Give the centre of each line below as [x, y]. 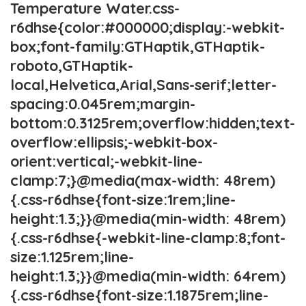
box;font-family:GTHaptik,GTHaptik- [138, 46]
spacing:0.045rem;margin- [103, 103]
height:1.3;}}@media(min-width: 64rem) [148, 276]
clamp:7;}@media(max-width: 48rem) [143, 180]
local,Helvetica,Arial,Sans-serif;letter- [143, 84]
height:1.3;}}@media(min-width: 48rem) [148, 218]
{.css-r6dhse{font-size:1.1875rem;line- [139, 295]
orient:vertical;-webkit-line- [107, 161]
